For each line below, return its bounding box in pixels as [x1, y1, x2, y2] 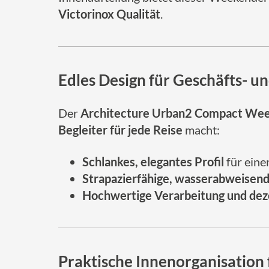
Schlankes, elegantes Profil [82, 154, 224, 169]
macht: [183, 122, 220, 137]
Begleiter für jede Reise [58, 122, 183, 137]
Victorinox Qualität [58, 7, 160, 21]
